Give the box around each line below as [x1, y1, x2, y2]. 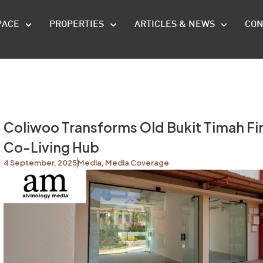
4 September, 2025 [4, 158, 77, 167]
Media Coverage [105, 158, 169, 167]
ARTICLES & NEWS [134, 20, 215, 29]
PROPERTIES [49, 20, 104, 29]
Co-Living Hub [4, 139, 99, 156]
